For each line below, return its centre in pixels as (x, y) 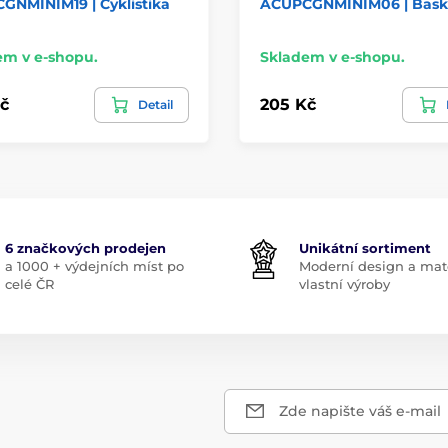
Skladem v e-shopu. (332, 56)
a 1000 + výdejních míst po (94, 265)
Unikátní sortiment (365, 247)
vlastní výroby (344, 283)
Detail (155, 104)
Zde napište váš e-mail (360, 410)
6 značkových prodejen (85, 247)
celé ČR (29, 283)
